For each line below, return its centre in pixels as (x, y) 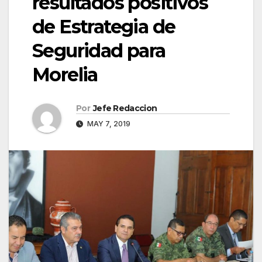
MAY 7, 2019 (108, 124)
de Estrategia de (104, 27)
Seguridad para (99, 51)
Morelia (65, 75)
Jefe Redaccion (125, 108)
